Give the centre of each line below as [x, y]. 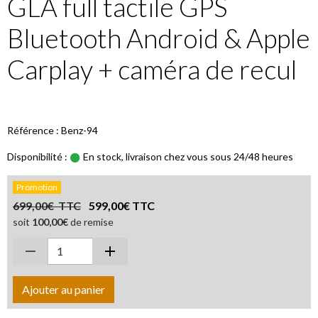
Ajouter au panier [64, 290]
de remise [91, 222]
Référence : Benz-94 [53, 131]
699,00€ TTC [47, 206]
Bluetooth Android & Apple [159, 39]
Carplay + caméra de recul [152, 70]
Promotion [37, 187]
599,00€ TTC [122, 206]
